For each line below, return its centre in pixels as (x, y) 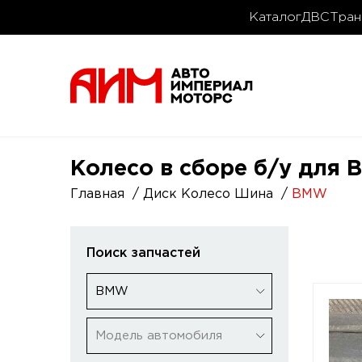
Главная (97, 194)
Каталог (275, 17)
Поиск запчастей (143, 253)
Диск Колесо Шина (208, 194)
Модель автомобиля (159, 336)
